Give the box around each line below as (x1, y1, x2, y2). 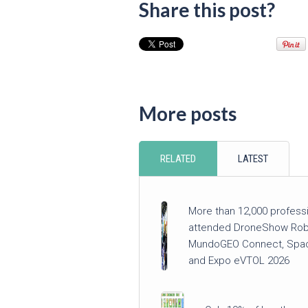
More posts (139, 101, 236, 125)
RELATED (160, 152, 196, 165)
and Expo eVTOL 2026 (188, 254, 289, 267)
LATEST (238, 152, 268, 165)
